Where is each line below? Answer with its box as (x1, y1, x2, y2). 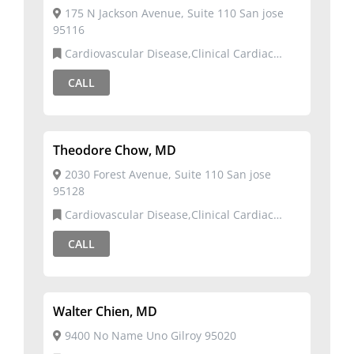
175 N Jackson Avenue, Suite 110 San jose (62, 6, 284, 21)
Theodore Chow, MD (53, 141, 176, 159)
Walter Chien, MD (53, 303, 157, 320)
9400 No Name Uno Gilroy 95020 (62, 328, 236, 343)
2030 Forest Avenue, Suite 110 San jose (62, 167, 271, 182)
